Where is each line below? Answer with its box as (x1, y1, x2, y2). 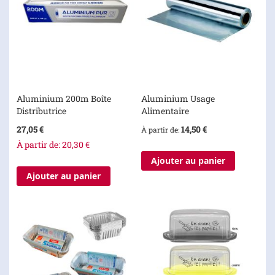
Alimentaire (141, 104, 189, 117)
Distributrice (17, 104, 66, 117)
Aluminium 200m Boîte (17, 92, 111, 104)
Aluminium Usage (141, 92, 215, 104)
